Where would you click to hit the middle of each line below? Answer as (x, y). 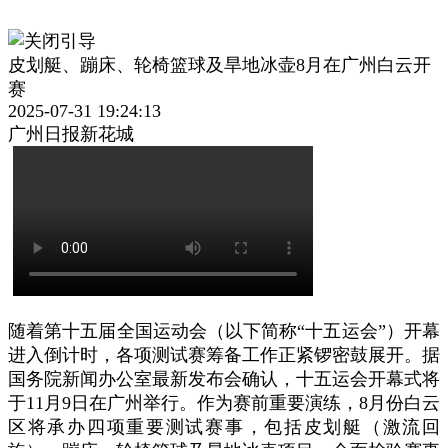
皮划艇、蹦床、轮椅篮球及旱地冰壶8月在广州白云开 (219, 65)
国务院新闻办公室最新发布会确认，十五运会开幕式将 (224, 379)
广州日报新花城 (71, 134)
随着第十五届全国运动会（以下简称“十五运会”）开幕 (224, 331)
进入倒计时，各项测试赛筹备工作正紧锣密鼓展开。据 (224, 355)
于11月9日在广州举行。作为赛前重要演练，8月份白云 (224, 403)
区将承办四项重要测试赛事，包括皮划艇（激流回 (224, 427)
